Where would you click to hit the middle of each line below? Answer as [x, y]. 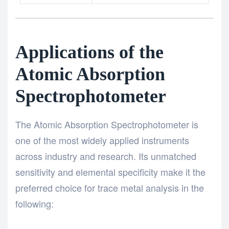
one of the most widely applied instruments [102, 140]
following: [35, 203]
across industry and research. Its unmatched [106, 156]
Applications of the [89, 52]
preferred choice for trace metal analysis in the [110, 187]
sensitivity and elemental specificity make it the [110, 171]
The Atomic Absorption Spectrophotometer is [107, 124]
